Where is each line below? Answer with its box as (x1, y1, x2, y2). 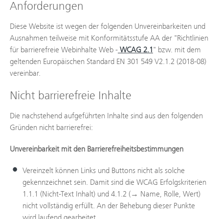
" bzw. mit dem (153, 45, 201, 54)
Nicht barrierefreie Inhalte (10, 88, 131, 102)
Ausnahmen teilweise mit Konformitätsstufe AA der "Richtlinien (10, 33, 208, 43)
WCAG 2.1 (118, 45, 153, 54)
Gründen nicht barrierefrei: (10, 123, 93, 132)
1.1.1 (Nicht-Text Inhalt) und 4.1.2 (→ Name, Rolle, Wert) (22, 189, 200, 198)
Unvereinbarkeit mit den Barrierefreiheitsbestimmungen (10, 144, 183, 153)
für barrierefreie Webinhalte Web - (10, 45, 118, 54)
